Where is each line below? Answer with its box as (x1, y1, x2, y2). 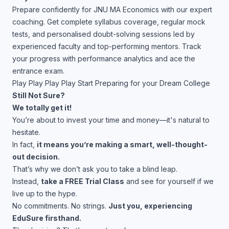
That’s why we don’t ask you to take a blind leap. (12, 165, 177, 173)
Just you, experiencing (108, 201, 192, 210)
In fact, (12, 140, 37, 149)
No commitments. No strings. (12, 201, 108, 210)
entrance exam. (12, 66, 64, 75)
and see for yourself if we (124, 177, 214, 186)
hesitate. (12, 128, 40, 136)
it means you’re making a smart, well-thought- (37, 140, 208, 149)
